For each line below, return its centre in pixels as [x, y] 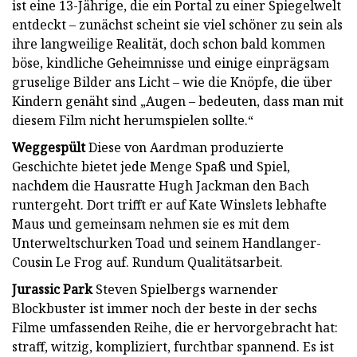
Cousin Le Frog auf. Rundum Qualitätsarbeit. [147, 262]
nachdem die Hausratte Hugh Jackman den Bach [161, 185]
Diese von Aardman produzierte [184, 147]
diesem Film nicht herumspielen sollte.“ [133, 120]
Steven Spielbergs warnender [185, 289]
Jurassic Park [52, 289]
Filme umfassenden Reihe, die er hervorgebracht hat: [175, 327]
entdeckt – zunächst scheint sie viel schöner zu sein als [177, 24]
